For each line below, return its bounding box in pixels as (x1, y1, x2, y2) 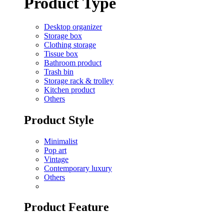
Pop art (44, 145, 66, 154)
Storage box (44, 31, 82, 40)
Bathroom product (44, 58, 101, 67)
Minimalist (44, 136, 77, 145)
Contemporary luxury (44, 163, 112, 172)
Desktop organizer (44, 22, 102, 31)
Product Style (24, 113, 94, 126)
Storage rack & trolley (44, 76, 113, 85)
